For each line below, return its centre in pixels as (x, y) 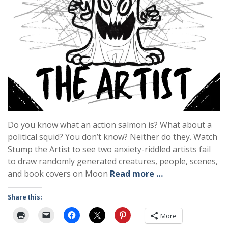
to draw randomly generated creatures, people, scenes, (113, 161)
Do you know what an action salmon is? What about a (110, 124)
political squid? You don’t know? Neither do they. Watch (112, 137)
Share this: (25, 197)
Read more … (136, 173)
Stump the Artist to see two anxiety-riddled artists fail (109, 149)
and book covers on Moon (59, 173)
